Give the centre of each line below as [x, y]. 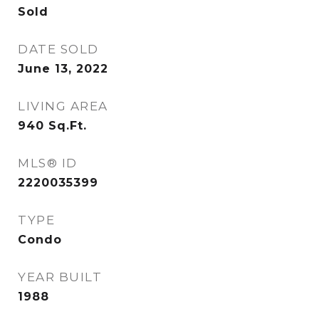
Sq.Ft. [68, 126]
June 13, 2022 [63, 69]
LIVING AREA [63, 106]
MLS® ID [48, 163]
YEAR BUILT [60, 277]
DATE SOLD [58, 49]
